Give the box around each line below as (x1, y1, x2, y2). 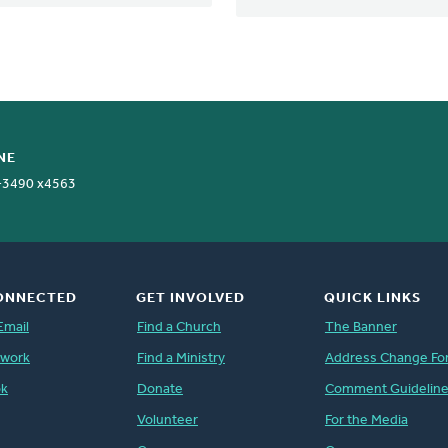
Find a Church (136, 319, 221, 335)
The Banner (324, 319, 397, 335)
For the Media (324, 412, 408, 428)
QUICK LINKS (323, 290, 421, 306)
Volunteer (136, 412, 198, 428)
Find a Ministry (136, 350, 225, 366)
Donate (136, 381, 183, 397)
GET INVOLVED (135, 290, 245, 306)
